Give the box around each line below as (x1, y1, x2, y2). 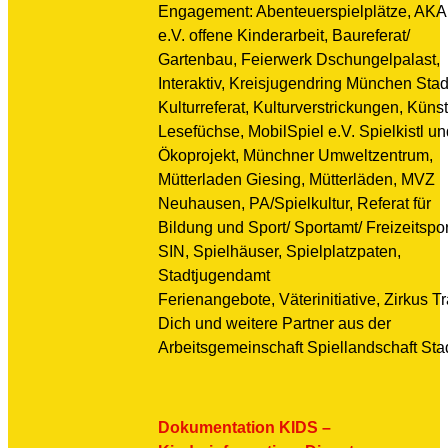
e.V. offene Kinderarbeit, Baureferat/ (158, 27, 410, 44)
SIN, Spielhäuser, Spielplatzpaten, (158, 243, 401, 260)
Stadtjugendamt (158, 267, 270, 284)
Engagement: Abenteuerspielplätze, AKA (158, 3, 446, 20)
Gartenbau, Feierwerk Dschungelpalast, (158, 51, 440, 68)
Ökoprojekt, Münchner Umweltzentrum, (158, 147, 433, 164)
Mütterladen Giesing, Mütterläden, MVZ (158, 171, 435, 188)
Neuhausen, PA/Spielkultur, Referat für (158, 195, 431, 212)
